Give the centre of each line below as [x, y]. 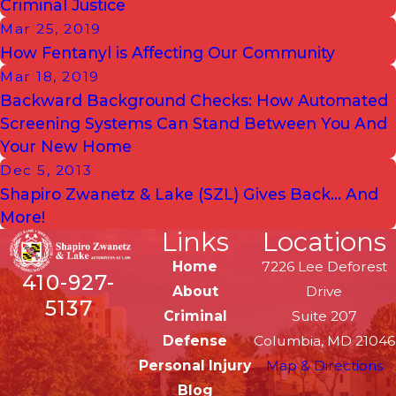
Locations [324, 241]
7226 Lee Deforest [324, 266]
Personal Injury [195, 365]
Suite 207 [324, 316]
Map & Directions [324, 365]
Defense [195, 340]
